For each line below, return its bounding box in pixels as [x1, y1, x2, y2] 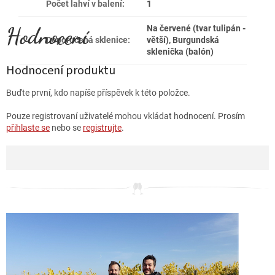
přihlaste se [6, 123, 50, 133]
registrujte [83, 123, 122, 133]
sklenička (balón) [146, 46, 214, 56]
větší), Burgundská [146, 34, 219, 45]
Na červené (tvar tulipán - [146, 23, 246, 33]
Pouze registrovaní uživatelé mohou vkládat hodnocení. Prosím [6, 111, 245, 122]
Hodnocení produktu [6, 61, 115, 79]
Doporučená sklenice [46, 34, 128, 45]
